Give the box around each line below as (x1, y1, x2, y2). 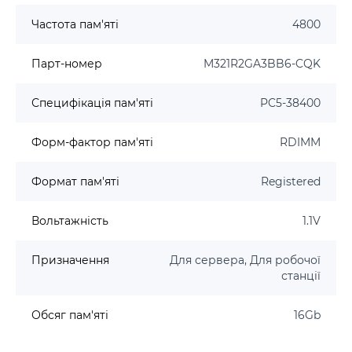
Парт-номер (31, 57, 102, 71)
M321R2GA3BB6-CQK (203, 57, 321, 71)
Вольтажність (31, 214, 108, 228)
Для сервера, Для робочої (170, 253, 321, 267)
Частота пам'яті (31, 17, 119, 31)
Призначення (31, 253, 109, 267)
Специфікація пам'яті (31, 96, 153, 110)
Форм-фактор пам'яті (31, 135, 153, 149)
